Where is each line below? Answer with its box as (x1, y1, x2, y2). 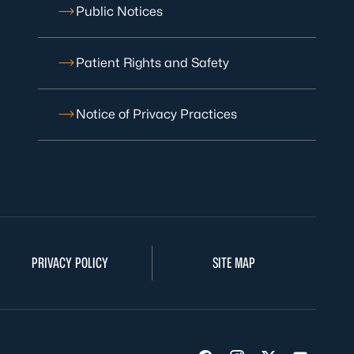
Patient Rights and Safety (76, 55, 229, 70)
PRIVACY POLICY (31, 254, 108, 271)
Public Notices (76, 4, 163, 19)
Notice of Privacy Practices (76, 107, 237, 122)
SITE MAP (213, 254, 256, 271)
